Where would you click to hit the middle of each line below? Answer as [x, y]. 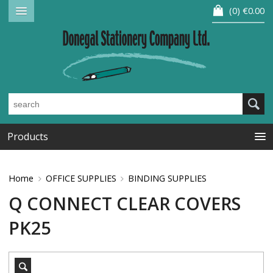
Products [28, 136]
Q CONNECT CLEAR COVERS [125, 204]
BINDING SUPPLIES [168, 179]
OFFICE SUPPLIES [81, 179]
